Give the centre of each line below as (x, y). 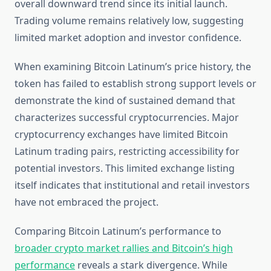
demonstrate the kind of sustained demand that (125, 101)
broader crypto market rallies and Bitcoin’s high (124, 248)
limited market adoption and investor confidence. (128, 38)
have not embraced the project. (87, 202)
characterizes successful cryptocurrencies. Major (127, 118)
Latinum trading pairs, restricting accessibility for (127, 152)
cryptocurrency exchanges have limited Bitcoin (121, 135)
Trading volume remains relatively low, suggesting (129, 21)
